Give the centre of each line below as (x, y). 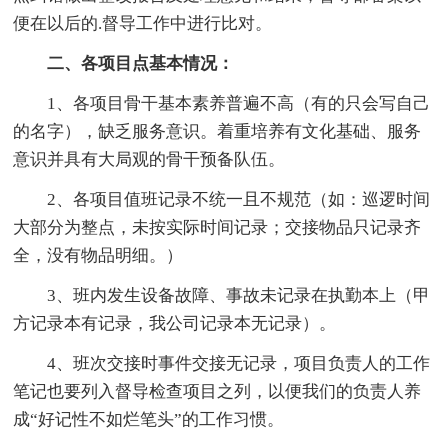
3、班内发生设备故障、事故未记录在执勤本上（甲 (222, 295)
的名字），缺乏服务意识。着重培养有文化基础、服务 (217, 131)
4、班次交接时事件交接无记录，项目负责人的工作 (222, 363)
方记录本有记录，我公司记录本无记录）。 (175, 323)
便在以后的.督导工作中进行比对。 (143, 23)
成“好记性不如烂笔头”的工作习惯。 (149, 419)
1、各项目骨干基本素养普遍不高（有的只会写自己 (222, 103)
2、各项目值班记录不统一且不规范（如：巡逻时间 (222, 199)
